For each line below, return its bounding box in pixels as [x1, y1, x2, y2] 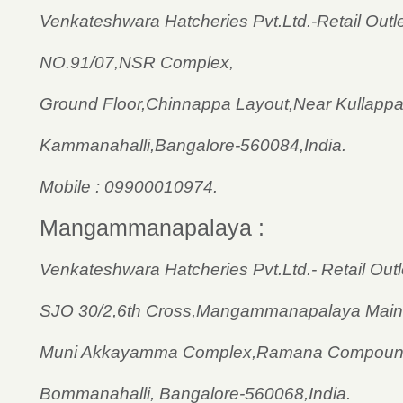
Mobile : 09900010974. [40, 177, 218, 196]
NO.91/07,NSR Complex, [40, 53, 234, 72]
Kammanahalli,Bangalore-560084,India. [40, 136, 346, 155]
